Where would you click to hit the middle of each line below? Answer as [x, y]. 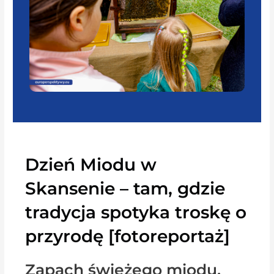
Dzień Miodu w [91, 164]
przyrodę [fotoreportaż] [128, 236]
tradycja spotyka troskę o [136, 212]
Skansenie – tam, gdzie [125, 188]
